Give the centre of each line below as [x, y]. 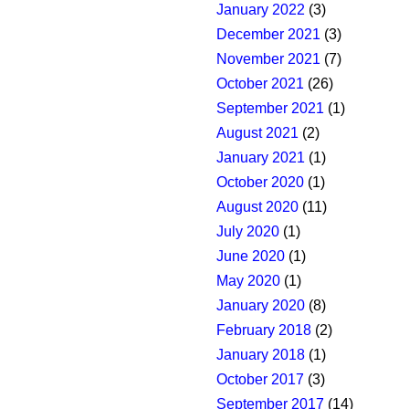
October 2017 [260, 380]
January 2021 [261, 158]
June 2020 [251, 257]
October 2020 [260, 183]
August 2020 [257, 207]
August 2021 [257, 133]
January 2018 [261, 355]
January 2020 [261, 306]
